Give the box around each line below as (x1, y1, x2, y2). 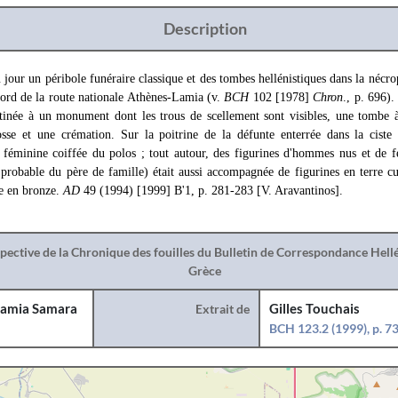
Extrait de (195, 301, 251, 316)
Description (163, 19, 247, 38)
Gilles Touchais (269, 301, 361, 316)
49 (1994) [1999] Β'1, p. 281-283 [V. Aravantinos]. (84, 184, 343, 197)
